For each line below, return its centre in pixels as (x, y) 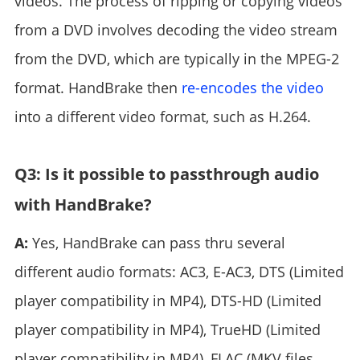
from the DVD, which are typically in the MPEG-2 (176, 59)
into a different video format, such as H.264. (162, 117)
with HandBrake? (83, 205)
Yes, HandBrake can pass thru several (156, 243)
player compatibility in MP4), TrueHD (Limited (167, 329)
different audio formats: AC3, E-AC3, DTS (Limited (179, 272)
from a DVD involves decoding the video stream (176, 30)
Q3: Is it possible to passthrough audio (166, 174)
